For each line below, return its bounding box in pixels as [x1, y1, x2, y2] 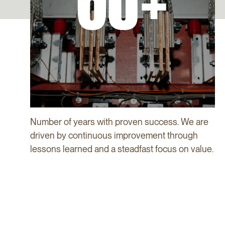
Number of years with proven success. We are [30, 116, 208, 127]
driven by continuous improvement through [30, 130, 198, 141]
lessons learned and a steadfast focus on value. [30, 143, 213, 154]
